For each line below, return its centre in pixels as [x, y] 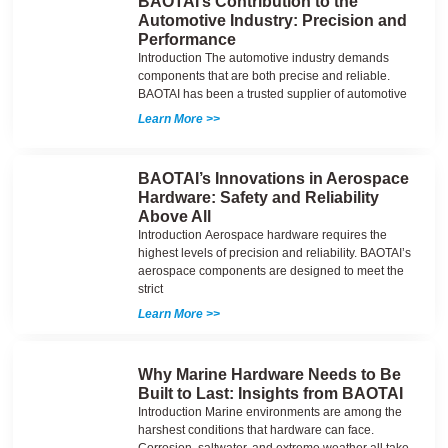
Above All [174, 217]
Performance [186, 40]
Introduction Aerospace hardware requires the [262, 235]
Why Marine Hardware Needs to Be [269, 374]
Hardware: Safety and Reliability [258, 198]
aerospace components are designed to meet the [270, 271]
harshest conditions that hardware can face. [255, 429]
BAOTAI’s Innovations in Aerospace [273, 179]
